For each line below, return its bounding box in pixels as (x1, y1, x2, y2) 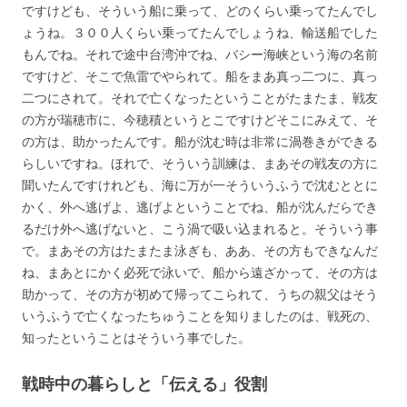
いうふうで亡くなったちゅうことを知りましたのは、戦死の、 (22, 306, 378, 324)
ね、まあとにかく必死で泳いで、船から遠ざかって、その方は (22, 263, 378, 281)
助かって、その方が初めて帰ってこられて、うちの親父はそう (22, 284, 378, 303)
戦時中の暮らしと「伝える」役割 (22, 372, 267, 394)
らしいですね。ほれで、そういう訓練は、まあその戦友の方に (22, 154, 378, 172)
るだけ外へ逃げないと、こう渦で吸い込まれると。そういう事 (22, 219, 378, 237)
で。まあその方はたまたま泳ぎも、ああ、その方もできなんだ (22, 241, 378, 259)
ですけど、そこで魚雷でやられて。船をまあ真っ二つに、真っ (22, 66, 378, 84)
